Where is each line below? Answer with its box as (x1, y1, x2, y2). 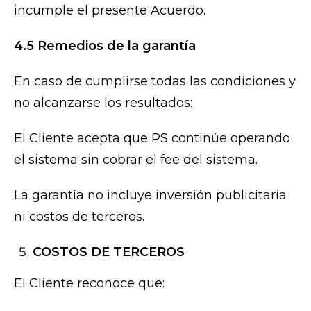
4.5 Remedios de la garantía (14, 38, 196, 54)
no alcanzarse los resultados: (14, 95, 192, 111)
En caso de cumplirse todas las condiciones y (14, 74, 296, 90)
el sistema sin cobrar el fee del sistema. (14, 152, 258, 168)
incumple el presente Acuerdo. (14, 3, 205, 19)
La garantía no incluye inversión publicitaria (14, 187, 287, 203)
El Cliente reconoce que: (14, 276, 165, 292)
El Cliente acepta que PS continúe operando (14, 131, 290, 146)
